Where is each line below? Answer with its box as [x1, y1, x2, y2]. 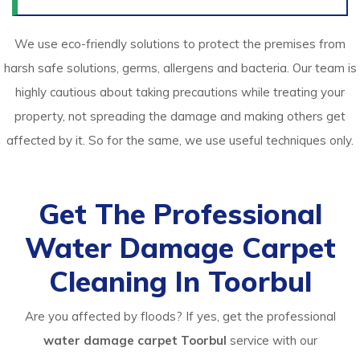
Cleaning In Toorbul [48, 264, 312, 300]
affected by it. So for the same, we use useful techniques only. [6, 133, 354, 149]
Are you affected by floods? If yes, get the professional [24, 309, 336, 325]
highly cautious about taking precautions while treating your [15, 84, 345, 100]
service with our [226, 333, 317, 349]
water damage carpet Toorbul [43, 333, 227, 349]
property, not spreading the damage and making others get [14, 108, 346, 125]
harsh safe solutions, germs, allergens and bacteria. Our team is [3, 60, 357, 76]
